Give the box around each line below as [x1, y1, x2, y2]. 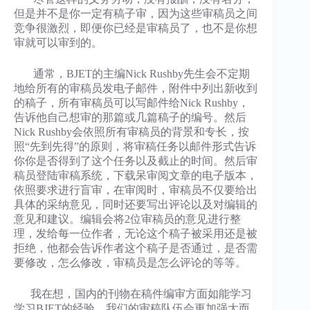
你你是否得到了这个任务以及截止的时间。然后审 [14, 155, 257, 167]
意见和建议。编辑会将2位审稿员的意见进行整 [14, 213, 241, 225]
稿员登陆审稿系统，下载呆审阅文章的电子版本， [14, 170, 257, 181]
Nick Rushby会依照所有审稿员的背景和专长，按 [14, 126, 249, 138]
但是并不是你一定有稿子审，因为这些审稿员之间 [14, 8, 257, 19]
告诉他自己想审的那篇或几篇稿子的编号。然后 [14, 111, 246, 123]
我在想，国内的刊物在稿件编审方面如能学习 [14, 288, 252, 300]
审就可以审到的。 [14, 37, 102, 48]
